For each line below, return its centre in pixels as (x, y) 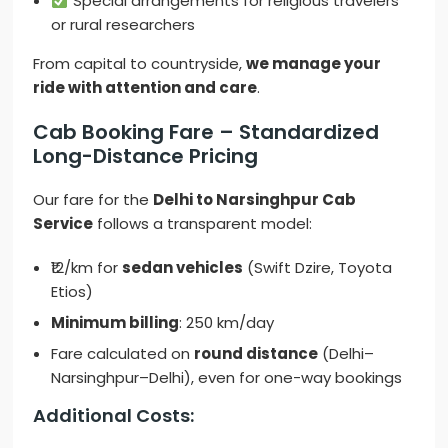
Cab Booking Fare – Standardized (206, 132)
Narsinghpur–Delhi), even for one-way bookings (227, 378)
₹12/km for (87, 268)
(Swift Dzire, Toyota (318, 268)
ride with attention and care (145, 88)
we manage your (314, 64)
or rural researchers (123, 25)
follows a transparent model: (203, 224)
